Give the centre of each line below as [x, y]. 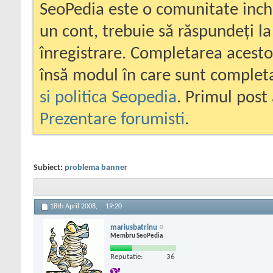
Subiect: [49, 168]
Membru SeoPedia [136, 236]
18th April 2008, [75, 207]
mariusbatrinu [134, 227]
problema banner [96, 168]
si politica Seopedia [108, 98]
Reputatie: [126, 257]
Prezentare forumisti [112, 120]
